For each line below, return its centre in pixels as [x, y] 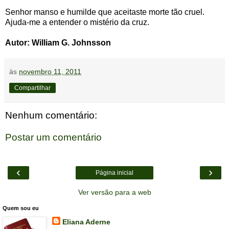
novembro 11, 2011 [50, 71]
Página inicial [114, 173]
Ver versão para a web [114, 192]
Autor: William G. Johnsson [58, 42]
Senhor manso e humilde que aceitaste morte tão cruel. [105, 12]
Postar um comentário [53, 138]
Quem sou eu [21, 208]
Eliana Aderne [86, 222]
